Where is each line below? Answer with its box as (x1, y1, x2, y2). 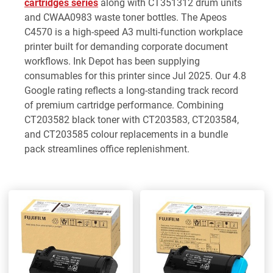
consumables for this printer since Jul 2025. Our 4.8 (24, 69, 246, 82)
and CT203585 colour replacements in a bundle (24, 128, 228, 140)
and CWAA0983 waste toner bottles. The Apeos (24, 11, 227, 23)
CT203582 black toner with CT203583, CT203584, (24, 113, 239, 126)
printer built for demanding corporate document (24, 40, 228, 52)
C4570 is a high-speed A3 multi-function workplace (24, 26, 243, 38)
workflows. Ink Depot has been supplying (24, 55, 200, 67)
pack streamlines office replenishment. (24, 143, 190, 155)
